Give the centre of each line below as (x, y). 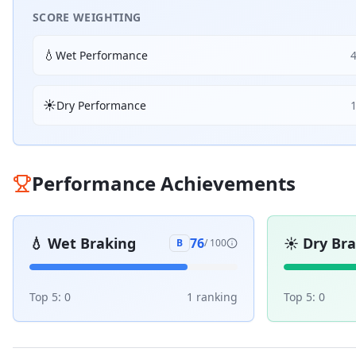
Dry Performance (101, 105)
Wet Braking (92, 243)
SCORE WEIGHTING (87, 17)
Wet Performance (102, 55)
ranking (215, 297)
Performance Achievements (164, 183)
